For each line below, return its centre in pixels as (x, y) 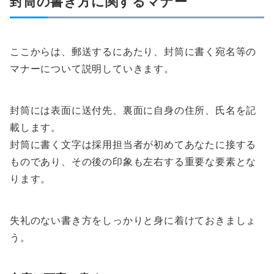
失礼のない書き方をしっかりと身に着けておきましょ (133, 220)
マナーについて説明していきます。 (92, 69)
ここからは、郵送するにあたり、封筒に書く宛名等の (133, 52)
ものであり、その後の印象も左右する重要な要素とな (133, 162)
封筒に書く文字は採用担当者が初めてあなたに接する (133, 145)
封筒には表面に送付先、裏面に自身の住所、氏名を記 (133, 110)
